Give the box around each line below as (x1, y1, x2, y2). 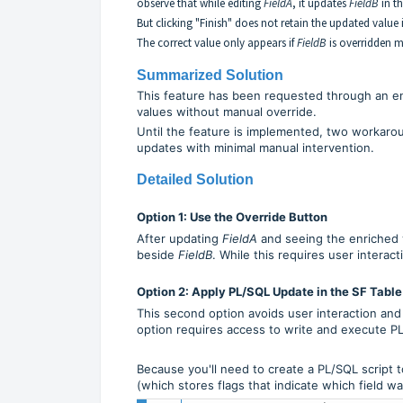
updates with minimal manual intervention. (137, 139, 374, 155)
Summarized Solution (137, 67, 283, 83)
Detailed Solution (137, 171, 254, 187)
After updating (137, 230, 222, 246)
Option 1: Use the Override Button (137, 209, 327, 224)
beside (137, 246, 178, 262)
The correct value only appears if (137, 34, 297, 50)
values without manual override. (137, 103, 317, 119)
